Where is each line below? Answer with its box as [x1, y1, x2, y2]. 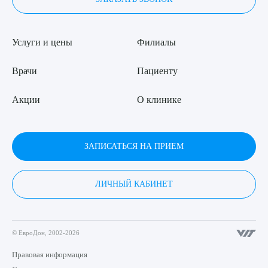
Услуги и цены [12, 36, 72, 47]
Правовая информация [12, 249, 87, 259]
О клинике [137, 94, 181, 105]
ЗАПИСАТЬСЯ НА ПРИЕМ [84, 141, 184, 151]
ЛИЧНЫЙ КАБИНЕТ [95, 179, 173, 189]
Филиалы [137, 36, 176, 47]
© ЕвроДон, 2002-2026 [12, 229, 80, 236]
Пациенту [137, 65, 178, 76]
